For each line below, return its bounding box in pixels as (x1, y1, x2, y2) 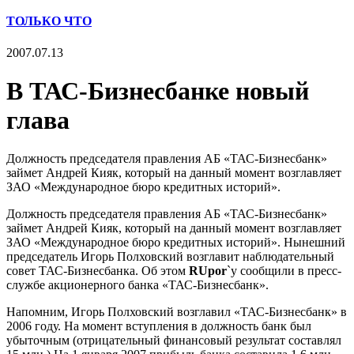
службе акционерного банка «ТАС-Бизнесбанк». (6, 278, 269, 292)
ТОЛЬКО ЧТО (6, 14, 92, 28)
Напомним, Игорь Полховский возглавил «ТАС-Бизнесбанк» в (6, 305, 347, 319)
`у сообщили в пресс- (227, 264, 341, 278)
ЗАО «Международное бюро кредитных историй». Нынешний (6, 235, 345, 250)
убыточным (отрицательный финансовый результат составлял (6, 333, 341, 348)
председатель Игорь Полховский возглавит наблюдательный (6, 250, 334, 264)
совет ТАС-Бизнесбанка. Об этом (6, 264, 189, 278)
